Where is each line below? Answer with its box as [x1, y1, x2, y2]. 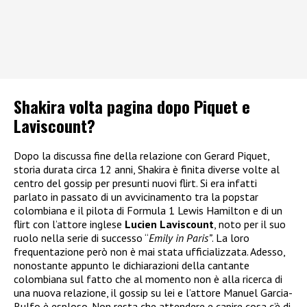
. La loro [212, 231, 249, 245]
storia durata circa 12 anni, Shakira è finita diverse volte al [14, 162, 280, 177]
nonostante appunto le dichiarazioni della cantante [14, 258, 249, 273]
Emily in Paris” [149, 231, 212, 245]
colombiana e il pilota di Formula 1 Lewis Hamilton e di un [14, 204, 282, 218]
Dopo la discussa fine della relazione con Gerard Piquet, [14, 149, 269, 163]
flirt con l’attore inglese [14, 217, 125, 232]
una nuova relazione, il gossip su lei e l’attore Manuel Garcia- [14, 286, 293, 300]
